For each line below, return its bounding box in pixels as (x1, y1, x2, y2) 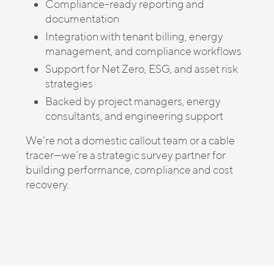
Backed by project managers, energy (45, 95, 221, 108)
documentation (45, 12, 119, 25)
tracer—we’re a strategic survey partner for (26, 149, 226, 161)
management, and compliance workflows (45, 45, 242, 57)
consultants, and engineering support (45, 109, 223, 122)
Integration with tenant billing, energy (45, 30, 223, 43)
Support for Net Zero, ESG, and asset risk (45, 62, 238, 75)
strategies (45, 77, 93, 90)
